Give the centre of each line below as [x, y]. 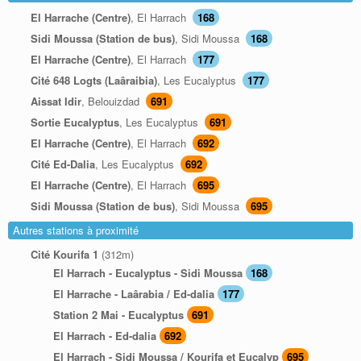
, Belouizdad [112, 102]
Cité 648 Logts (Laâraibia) [94, 81]
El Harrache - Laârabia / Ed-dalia [134, 294]
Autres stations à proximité [76, 230]
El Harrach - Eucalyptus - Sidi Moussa [148, 273]
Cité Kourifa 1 [64, 255]
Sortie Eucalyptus [75, 122]
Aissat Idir [56, 102]
